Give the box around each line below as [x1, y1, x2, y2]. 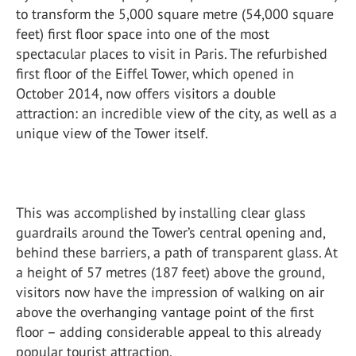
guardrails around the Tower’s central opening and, [16, 223, 325, 242]
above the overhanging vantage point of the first [16, 303, 314, 321]
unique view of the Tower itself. [16, 124, 208, 142]
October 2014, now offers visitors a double [16, 84, 276, 103]
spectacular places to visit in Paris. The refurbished [16, 44, 327, 63]
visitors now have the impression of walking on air [16, 283, 324, 301]
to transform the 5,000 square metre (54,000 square [16, 5, 334, 23]
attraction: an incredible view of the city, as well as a [16, 104, 337, 122]
